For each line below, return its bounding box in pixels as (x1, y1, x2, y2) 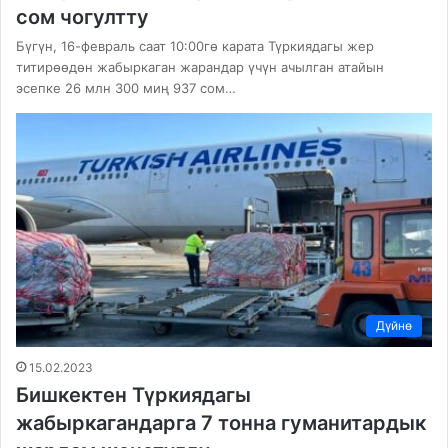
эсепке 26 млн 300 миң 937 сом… (16, 79, 236, 96)
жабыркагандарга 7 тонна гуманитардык (16, 411, 426, 436)
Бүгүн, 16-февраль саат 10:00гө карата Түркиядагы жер (16, 37, 374, 54)
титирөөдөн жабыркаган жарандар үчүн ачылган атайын (16, 58, 384, 75)
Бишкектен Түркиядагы (16, 383, 251, 408)
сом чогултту (16, 4, 149, 29)
